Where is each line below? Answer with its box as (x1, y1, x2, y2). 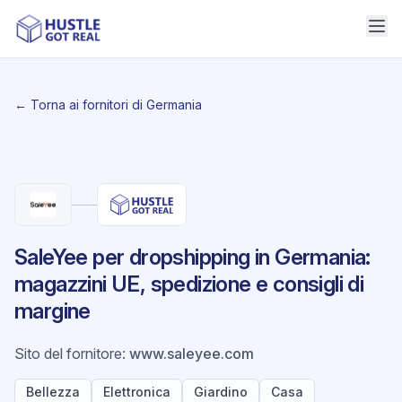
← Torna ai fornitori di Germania (14, 97, 202, 112)
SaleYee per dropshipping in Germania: (14, 244, 371, 270)
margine (14, 298, 91, 324)
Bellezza (26, 384, 80, 399)
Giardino (194, 384, 248, 399)
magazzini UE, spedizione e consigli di (14, 271, 364, 297)
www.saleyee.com (129, 345, 254, 363)
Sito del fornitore (14, 345, 122, 363)
